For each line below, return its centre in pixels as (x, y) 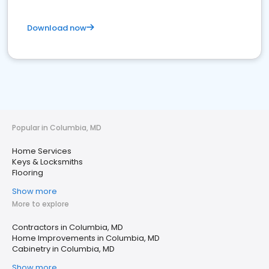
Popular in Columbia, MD (57, 128)
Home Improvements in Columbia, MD (86, 238)
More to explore (41, 204)
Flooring (28, 173)
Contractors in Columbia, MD (68, 228)
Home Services (42, 151)
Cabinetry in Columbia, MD (63, 249)
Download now (57, 28)
